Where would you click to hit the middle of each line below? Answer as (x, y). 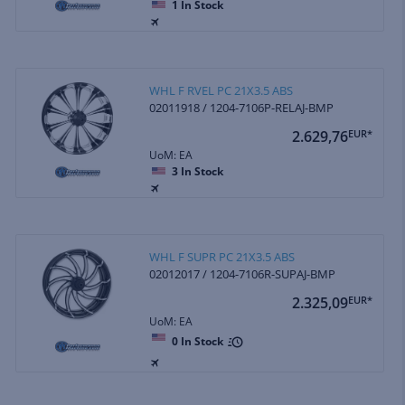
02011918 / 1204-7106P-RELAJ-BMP (242, 107)
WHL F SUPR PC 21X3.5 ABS (222, 256)
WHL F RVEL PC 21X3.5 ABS (221, 90)
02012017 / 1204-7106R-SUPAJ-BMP (243, 273)
